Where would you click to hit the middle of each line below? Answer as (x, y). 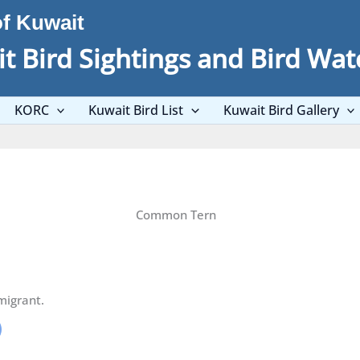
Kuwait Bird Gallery (281, 110)
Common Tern (176, 215)
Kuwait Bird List (136, 110)
